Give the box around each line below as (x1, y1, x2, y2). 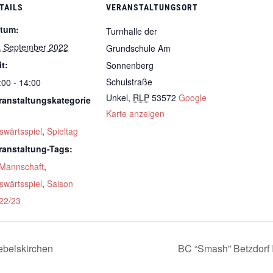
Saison (47, 177, 73, 190)
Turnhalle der (106, 25, 157, 37)
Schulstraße (106, 76, 152, 88)
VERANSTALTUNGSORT (106, 2, 198, 12)
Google (179, 91, 207, 104)
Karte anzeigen (106, 107, 165, 119)
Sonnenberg (106, 59, 154, 71)
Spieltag (47, 125, 78, 137)
